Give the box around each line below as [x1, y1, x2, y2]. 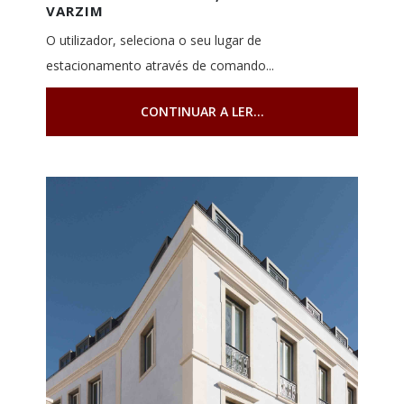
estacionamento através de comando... [45, 56, 274, 74]
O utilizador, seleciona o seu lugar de [45, 31, 262, 49]
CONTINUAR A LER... [140, 102, 264, 120]
